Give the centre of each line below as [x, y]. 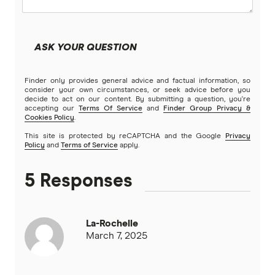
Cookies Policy [49, 118]
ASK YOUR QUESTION [86, 48]
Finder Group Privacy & [207, 109]
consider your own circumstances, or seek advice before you [137, 91]
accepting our [52, 109]
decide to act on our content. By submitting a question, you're [137, 100]
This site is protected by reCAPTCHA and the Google [125, 137]
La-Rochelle [112, 224]
